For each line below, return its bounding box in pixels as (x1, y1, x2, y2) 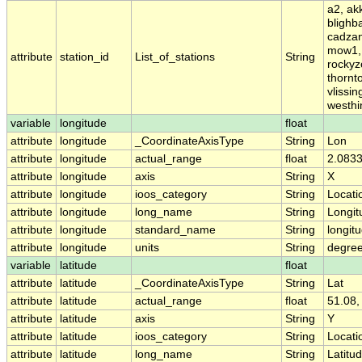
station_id (60, 51, 109, 64)
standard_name (135, 224, 216, 237)
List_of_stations (135, 51, 215, 64)
